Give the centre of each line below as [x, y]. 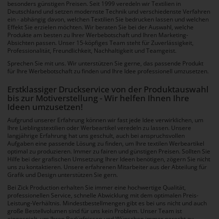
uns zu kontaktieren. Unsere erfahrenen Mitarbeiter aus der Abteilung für [107, 167]
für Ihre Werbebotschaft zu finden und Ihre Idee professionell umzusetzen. [108, 71]
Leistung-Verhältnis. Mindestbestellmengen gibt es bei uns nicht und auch [107, 203]
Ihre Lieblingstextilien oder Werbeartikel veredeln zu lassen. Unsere [99, 128]
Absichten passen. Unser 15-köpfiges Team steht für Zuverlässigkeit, [100, 43]
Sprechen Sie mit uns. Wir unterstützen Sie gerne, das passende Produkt [105, 64]
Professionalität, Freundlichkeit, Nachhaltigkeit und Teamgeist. [92, 51]
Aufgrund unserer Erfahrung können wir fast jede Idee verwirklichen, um [105, 120]
